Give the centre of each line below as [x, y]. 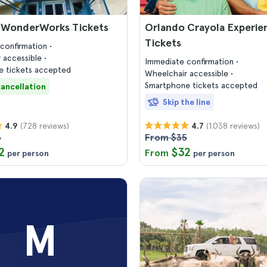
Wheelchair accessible [188, 73]
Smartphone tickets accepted [201, 85]
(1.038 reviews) [233, 125]
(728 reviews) [45, 125]
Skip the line [187, 102]
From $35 [166, 137]
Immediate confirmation [190, 61]
